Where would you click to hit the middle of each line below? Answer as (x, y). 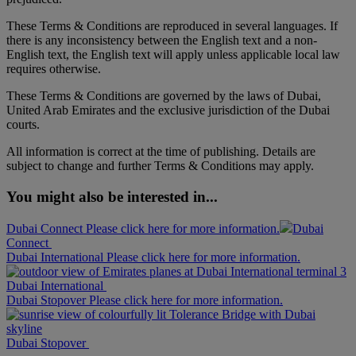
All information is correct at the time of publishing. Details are (161, 151)
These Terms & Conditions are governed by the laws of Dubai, (164, 95)
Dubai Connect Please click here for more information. (143, 229)
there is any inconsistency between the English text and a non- (162, 40)
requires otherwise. (54, 68)
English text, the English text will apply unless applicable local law (173, 54)
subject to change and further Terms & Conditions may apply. (160, 165)
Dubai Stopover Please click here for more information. (145, 300)
